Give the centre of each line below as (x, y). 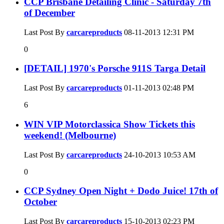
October (40, 202)
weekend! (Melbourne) (70, 135)
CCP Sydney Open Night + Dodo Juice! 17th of (121, 191)
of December (49, 12)
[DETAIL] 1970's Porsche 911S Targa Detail (115, 68)
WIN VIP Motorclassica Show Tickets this (109, 124)
